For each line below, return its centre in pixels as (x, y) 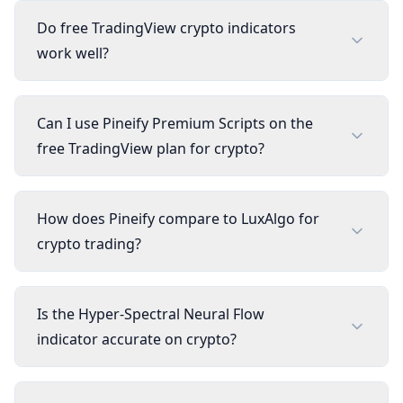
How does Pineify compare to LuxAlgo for (178, 219)
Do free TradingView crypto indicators (166, 28)
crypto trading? (89, 244)
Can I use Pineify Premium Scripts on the (175, 123)
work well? (73, 53)
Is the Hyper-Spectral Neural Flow (151, 314)
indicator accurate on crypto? (137, 339)
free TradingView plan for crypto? (151, 148)
